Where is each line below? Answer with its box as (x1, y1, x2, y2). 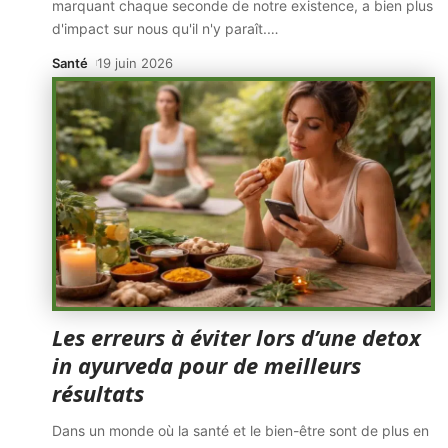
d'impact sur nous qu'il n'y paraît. (52, 20, 267, 37)
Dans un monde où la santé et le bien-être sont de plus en (52, 422, 429, 439)
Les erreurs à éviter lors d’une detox (52, 322, 421, 352)
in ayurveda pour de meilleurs (52, 350, 361, 380)
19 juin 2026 (96, 55, 173, 71)
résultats (52, 378, 144, 408)
